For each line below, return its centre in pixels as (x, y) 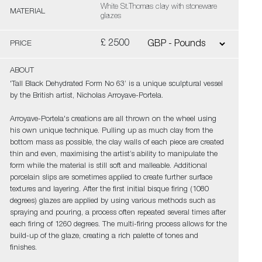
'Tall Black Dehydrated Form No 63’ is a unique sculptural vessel (116, 85)
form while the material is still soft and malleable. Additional (108, 166)
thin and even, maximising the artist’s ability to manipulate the (113, 155)
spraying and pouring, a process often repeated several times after (118, 213)
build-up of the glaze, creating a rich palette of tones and (104, 237)
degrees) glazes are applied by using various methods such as (112, 201)
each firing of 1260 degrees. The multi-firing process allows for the (118, 225)
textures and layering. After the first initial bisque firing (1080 (109, 190)
